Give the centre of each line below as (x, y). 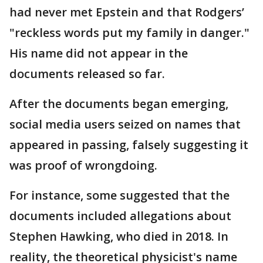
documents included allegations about (120, 215)
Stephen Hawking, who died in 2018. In (119, 236)
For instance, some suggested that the (119, 195)
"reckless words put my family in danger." (129, 32)
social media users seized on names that (125, 124)
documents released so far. (87, 73)
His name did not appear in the (99, 53)
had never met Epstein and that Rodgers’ (127, 12)
